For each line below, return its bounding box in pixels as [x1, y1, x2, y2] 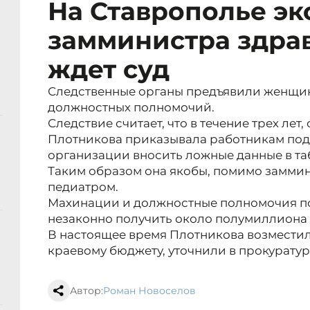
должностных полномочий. [48, 100, 215, 115]
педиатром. [48, 180, 118, 194]
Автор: [70, 284, 103, 298]
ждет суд [48, 54, 170, 85]
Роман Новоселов [103, 284, 196, 298]
